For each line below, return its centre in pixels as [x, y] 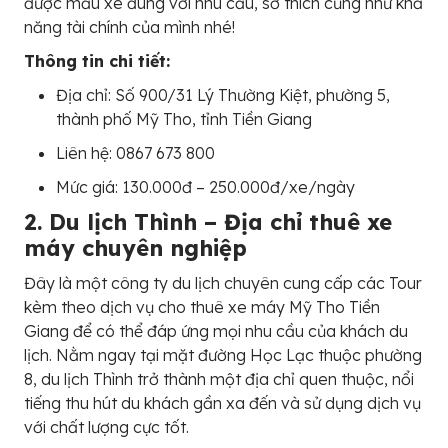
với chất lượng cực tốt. [106, 427]
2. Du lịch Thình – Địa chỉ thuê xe [208, 222]
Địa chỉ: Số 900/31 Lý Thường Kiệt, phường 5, [223, 95]
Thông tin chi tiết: [97, 61]
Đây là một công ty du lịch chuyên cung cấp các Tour [223, 283]
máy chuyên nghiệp [135, 248]
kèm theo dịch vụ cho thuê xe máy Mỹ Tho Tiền [202, 307]
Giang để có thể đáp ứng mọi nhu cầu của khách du [216, 331]
